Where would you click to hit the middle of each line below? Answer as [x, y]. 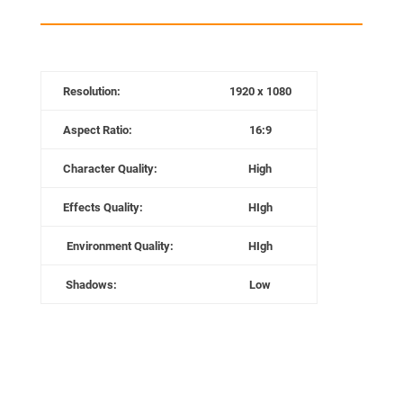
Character [89, 168]
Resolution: [91, 91]
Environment [100, 246]
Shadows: [92, 284]
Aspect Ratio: [97, 130]
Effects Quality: [103, 207]
